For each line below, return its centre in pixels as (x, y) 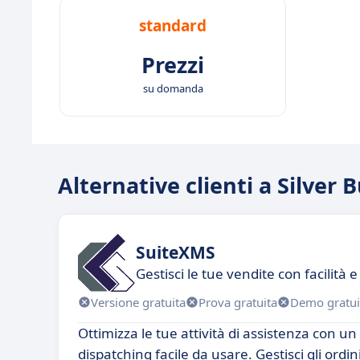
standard (173, 26)
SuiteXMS (176, 252)
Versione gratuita (138, 302)
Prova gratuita (238, 302)
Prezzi (173, 65)
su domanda (173, 88)
